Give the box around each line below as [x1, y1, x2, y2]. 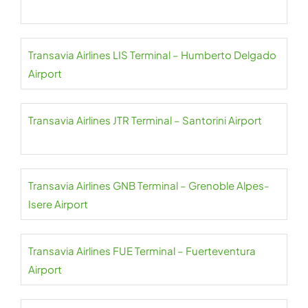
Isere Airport [28, 197, 88, 211]
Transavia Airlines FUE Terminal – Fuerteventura [28, 244, 256, 258]
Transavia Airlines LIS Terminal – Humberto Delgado [28, 48, 276, 62]
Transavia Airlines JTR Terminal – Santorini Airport [28, 113, 262, 127]
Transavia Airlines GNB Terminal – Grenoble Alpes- [28, 179, 269, 192]
